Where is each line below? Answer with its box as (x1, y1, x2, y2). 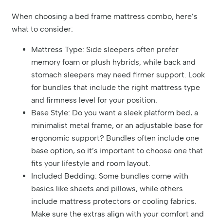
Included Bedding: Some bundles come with (31, 171, 188, 181)
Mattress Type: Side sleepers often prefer (31, 44, 179, 54)
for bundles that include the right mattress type (31, 82, 200, 92)
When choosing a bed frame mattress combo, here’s (12, 11, 198, 21)
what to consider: (12, 24, 73, 34)
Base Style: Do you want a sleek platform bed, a (31, 108, 198, 117)
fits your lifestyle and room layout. (31, 158, 150, 168)
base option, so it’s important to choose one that (31, 145, 203, 155)
